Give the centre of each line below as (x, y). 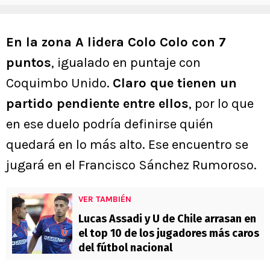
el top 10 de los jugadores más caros (169, 234)
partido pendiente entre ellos (97, 104)
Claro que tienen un (175, 83)
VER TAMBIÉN (105, 199)
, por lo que (221, 104)
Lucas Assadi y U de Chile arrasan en (167, 219)
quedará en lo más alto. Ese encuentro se (127, 145)
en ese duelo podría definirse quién (110, 124)
